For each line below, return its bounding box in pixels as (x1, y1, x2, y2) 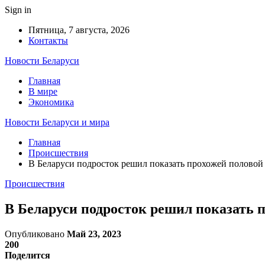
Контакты (28, 35, 68, 46)
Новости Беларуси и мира (5, 117, 109, 127)
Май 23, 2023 (67, 228, 121, 239)
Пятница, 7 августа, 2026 (28, 25, 130, 35)
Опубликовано (5, 228, 67, 239)
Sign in (5, 5, 31, 15)
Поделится (5, 250, 50, 260)
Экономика (28, 97, 74, 107)
